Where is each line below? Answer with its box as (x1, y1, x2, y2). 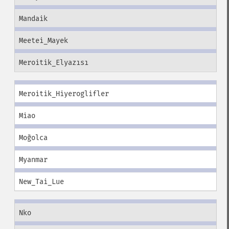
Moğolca (18, 133, 48, 142)
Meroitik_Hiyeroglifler (18, 89, 109, 98)
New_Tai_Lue (18, 177, 64, 186)
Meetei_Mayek (18, 36, 68, 45)
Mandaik (18, 14, 48, 23)
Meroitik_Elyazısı (18, 58, 88, 67)
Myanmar (18, 155, 48, 164)
